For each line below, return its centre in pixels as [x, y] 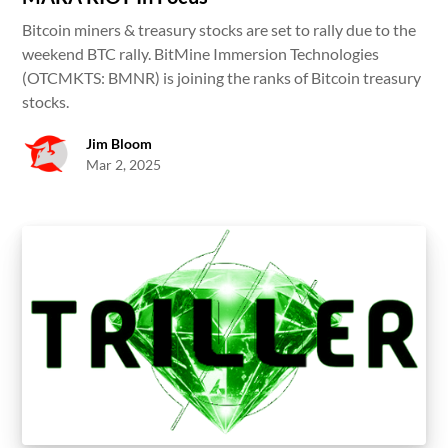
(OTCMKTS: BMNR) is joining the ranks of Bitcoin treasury [222, 78]
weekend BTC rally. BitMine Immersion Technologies [201, 54]
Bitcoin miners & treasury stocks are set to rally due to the [219, 30]
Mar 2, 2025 [124, 165]
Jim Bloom [119, 144]
